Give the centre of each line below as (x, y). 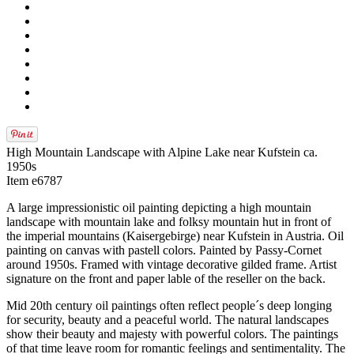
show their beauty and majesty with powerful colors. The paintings (172, 334)
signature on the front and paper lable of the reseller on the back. (166, 279)
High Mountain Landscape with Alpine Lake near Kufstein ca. (162, 152)
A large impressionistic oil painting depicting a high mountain (159, 207)
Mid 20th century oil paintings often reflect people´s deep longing (169, 305)
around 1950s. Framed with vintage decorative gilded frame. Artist (171, 264)
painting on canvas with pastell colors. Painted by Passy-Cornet (164, 250)
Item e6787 (34, 181)
